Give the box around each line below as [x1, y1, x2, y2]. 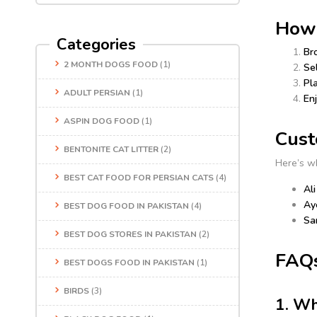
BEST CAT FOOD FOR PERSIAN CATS [64, 172, 214, 184]
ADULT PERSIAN [64, 87, 130, 99]
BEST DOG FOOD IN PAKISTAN [64, 200, 189, 212]
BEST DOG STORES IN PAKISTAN [64, 229, 197, 241]
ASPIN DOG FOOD [64, 115, 139, 127]
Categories [57, 34, 136, 56]
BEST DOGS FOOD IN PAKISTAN [64, 257, 195, 269]
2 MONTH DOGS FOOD [64, 59, 158, 71]
